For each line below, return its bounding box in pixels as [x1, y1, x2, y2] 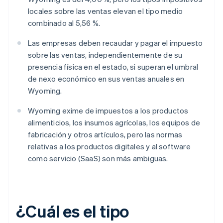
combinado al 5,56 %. [28, 18, 100, 28]
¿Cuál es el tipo [16, 200, 129, 222]
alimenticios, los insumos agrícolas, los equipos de [28, 117, 201, 128]
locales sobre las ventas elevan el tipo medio [28, 6, 183, 16]
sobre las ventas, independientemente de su [28, 50, 183, 60]
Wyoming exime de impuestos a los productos [28, 106, 189, 116]
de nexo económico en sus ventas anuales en [28, 74, 185, 84]
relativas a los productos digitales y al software [28, 141, 191, 152]
